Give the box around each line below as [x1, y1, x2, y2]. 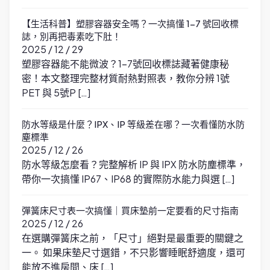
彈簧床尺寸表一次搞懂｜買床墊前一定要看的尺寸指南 [22, 204, 239, 216]
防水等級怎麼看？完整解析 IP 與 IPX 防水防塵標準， [22, 158, 246, 171]
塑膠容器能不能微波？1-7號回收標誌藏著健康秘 [22, 57, 229, 71]
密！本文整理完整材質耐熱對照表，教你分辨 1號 [22, 72, 230, 85]
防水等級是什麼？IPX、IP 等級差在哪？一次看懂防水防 [22, 118, 245, 130]
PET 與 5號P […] [22, 86, 90, 99]
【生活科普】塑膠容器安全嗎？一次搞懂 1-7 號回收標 [22, 17, 239, 30]
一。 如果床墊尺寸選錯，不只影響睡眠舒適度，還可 [22, 246, 245, 259]
